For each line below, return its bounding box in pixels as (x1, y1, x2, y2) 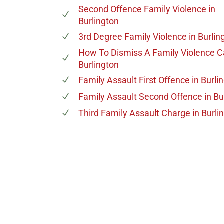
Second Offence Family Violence (78, 3, 206, 14)
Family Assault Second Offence (78, 91, 202, 102)
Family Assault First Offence (78, 74, 190, 85)
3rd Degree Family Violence (78, 31, 187, 42)
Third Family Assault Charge (78, 107, 190, 118)
